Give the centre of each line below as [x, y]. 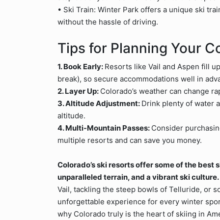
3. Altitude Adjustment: [99, 103]
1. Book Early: [81, 67]
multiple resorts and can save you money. [130, 140]
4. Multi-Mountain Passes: [104, 128]
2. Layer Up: [79, 91]
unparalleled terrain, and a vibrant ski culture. [138, 177]
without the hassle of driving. [108, 22]
